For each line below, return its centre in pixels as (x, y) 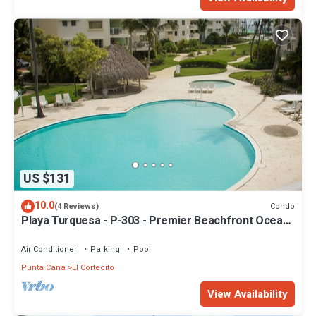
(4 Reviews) (77, 207)
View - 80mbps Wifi (69, 234)
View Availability (248, 294)
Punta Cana (43, 268)
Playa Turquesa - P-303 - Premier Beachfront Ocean (155, 221)
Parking (105, 250)
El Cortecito (93, 268)
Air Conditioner (49, 250)
